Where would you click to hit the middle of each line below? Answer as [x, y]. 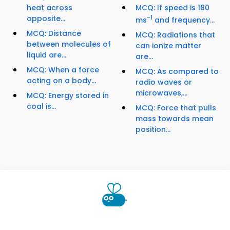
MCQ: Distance [54, 34]
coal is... [41, 107]
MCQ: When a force [63, 70]
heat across [50, 8]
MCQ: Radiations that [175, 35]
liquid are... [46, 55]
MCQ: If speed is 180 [172, 8]
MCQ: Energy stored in [68, 96]
